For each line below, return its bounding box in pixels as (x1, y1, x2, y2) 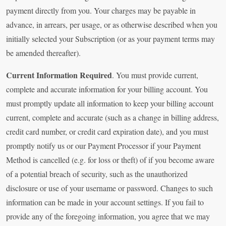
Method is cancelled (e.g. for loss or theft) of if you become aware (6, 154, 214, 165)
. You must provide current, (112, 70, 198, 81)
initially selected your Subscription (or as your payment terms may (6, 33, 215, 44)
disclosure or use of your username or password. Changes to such (6, 183, 213, 194)
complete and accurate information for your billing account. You (6, 84, 208, 95)
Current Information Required (6, 69, 112, 81)
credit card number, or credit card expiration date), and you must (6, 126, 208, 137)
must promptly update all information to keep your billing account (6, 98, 213, 109)
